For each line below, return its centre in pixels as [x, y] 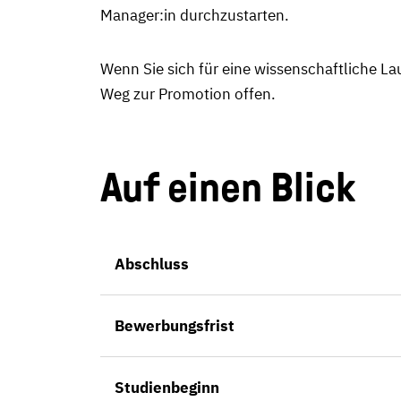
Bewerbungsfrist [175, 326]
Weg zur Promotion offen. [188, 94]
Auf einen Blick [228, 188]
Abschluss [152, 264]
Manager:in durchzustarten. [195, 15]
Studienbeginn [167, 388]
